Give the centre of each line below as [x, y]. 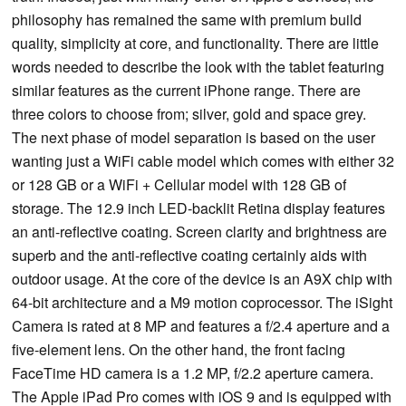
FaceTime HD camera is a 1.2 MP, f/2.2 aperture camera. [193, 372]
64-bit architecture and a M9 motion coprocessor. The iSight [202, 302]
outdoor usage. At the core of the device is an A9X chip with [202, 278]
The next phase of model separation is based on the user [193, 137]
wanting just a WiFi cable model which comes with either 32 [203, 160]
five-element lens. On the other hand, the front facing [179, 349]
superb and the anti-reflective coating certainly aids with [189, 255]
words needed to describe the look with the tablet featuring [198, 66]
